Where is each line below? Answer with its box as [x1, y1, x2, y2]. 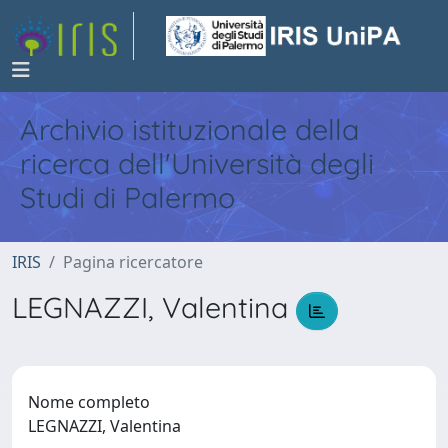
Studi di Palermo [20, 179, 235, 215]
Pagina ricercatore [63, 251, 203, 273]
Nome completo [28, 390, 150, 413]
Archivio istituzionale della [20, 111, 359, 147]
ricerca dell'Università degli [20, 145, 374, 181]
